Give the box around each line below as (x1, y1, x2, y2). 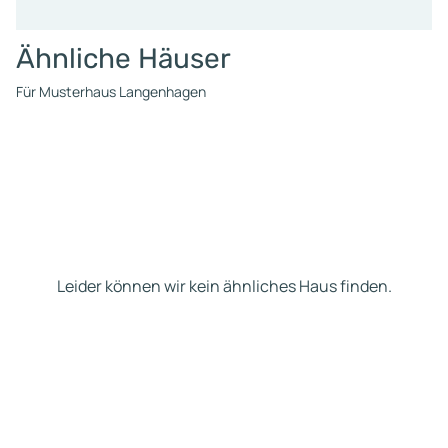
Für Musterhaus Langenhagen (16, 81, 206, 101)
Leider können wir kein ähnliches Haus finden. (56, 275, 392, 298)
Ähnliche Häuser (16, 41, 231, 75)
